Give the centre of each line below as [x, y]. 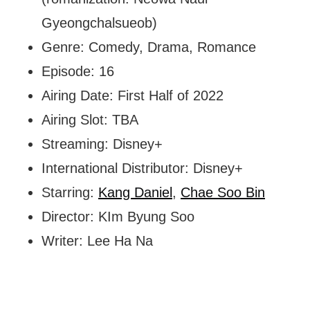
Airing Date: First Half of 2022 [133, 96]
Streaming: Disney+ [102, 144]
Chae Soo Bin [223, 193]
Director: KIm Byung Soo [118, 217]
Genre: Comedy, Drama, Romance [149, 47]
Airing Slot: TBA [90, 120]
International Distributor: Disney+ [142, 168]
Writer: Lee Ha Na [97, 241]
